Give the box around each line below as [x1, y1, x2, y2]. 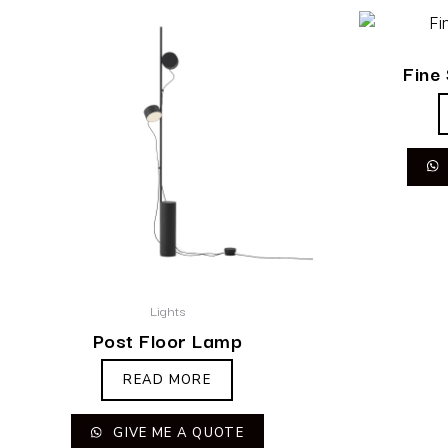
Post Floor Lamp [92, 324, 242, 355]
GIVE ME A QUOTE [109, 424, 244, 443]
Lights [149, 300, 185, 322]
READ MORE [123, 371, 212, 390]
